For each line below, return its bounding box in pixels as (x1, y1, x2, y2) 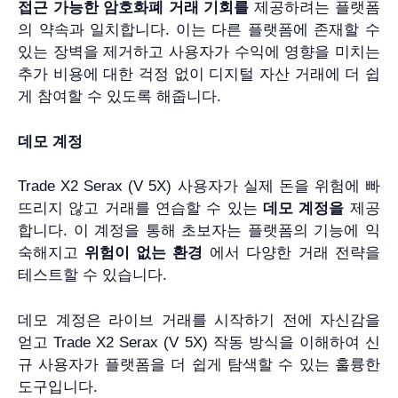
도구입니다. (18, 378, 98, 395)
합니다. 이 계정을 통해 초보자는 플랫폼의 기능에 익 (18, 222, 380, 240)
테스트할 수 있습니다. (18, 267, 167, 284)
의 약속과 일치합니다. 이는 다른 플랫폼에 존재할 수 (18, 21, 380, 39)
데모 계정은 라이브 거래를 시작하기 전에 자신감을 (18, 311, 380, 329)
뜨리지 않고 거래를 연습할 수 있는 (18, 200, 263, 218)
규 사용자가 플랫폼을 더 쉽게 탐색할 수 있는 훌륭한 (18, 355, 380, 373)
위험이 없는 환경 (84, 244, 203, 262)
